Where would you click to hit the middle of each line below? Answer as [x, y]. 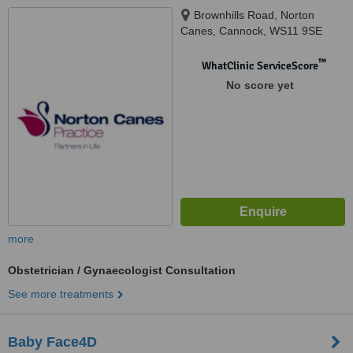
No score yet [260, 85]
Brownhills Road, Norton [254, 15]
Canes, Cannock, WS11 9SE [251, 31]
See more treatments [61, 294]
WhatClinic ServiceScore [260, 66]
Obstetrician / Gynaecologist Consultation [122, 270]
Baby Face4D [52, 342]
